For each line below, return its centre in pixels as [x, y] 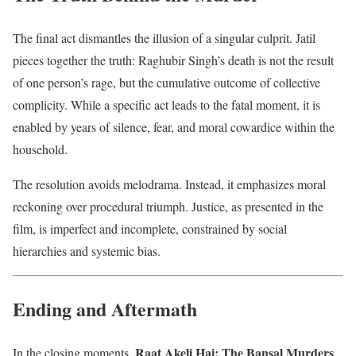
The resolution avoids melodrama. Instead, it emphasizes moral [169, 184]
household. [40, 149]
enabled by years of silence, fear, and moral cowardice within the [174, 126]
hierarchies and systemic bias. [87, 250]
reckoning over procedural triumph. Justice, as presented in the [168, 206]
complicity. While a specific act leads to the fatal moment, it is [166, 104]
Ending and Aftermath [105, 308]
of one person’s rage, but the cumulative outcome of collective [166, 82]
